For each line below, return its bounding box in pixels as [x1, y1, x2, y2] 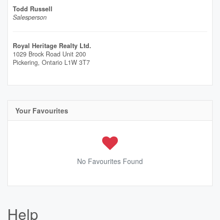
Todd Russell [13, 4, 53, 13]
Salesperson [13, 13, 47, 22]
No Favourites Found [77, 156, 143, 166]
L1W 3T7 [64, 58, 90, 67]
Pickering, [13, 58, 42, 67]
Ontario [42, 58, 62, 67]
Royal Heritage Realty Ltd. [13, 41, 91, 50]
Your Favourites [15, 106, 68, 115]
